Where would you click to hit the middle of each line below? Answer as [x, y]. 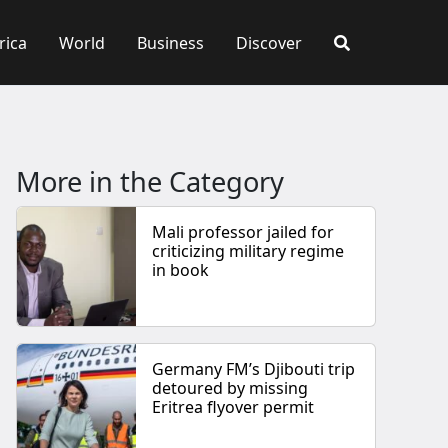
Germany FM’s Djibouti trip [254, 369]
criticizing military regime [248, 251]
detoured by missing [230, 388]
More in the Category [150, 182]
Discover [269, 42]
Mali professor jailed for [243, 232]
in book [181, 270]
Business [170, 42]
